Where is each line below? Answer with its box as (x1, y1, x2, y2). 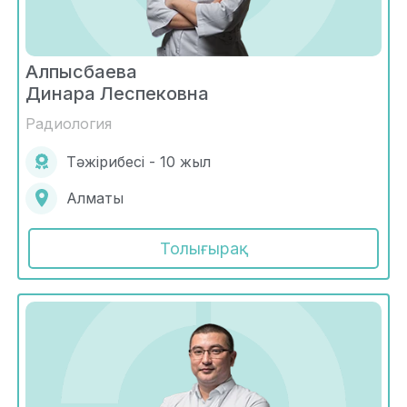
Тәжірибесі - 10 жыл (66, 153, 211, 172)
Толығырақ (159, 238, 248, 258)
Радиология (25, 114, 112, 133)
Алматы (66, 189, 124, 208)
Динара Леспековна (25, 82, 209, 104)
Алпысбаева (25, 60, 137, 83)
